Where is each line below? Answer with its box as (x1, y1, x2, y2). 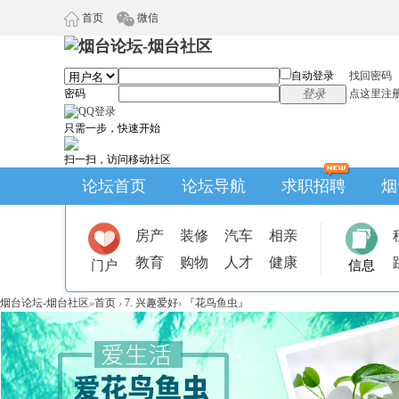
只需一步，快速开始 (64, 122, 160, 134)
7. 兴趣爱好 (125, 297, 178, 309)
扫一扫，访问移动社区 (64, 153, 171, 166)
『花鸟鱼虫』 (184, 297, 248, 309)
